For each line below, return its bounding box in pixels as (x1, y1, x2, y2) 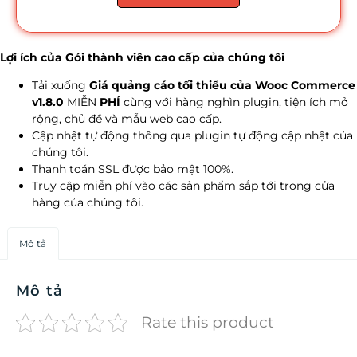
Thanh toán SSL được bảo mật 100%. (32, 162, 233, 177)
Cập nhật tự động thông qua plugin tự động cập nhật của (32, 128, 353, 143)
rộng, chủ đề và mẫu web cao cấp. (32, 112, 222, 127)
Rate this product (141, 312, 274, 332)
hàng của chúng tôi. (32, 195, 143, 210)
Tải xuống (32, 78, 89, 93)
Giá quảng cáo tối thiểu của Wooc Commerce (89, 78, 355, 93)
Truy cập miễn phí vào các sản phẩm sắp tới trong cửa (32, 178, 335, 194)
